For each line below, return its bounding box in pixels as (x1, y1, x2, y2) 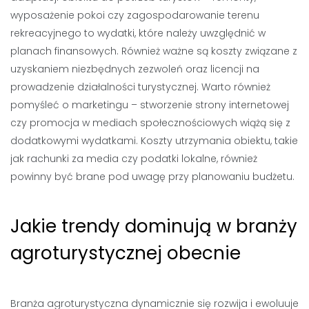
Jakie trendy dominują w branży (10, 214, 297, 239)
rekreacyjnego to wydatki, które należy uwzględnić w (10, 26, 266, 40)
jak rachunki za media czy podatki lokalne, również (10, 152, 257, 166)
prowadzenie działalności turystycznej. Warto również (10, 80, 270, 94)
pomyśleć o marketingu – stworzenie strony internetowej (10, 98, 289, 112)
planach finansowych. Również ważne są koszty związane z (10, 44, 297, 58)
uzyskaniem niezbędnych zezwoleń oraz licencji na (10, 62, 259, 76)
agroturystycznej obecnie (10, 241, 241, 266)
